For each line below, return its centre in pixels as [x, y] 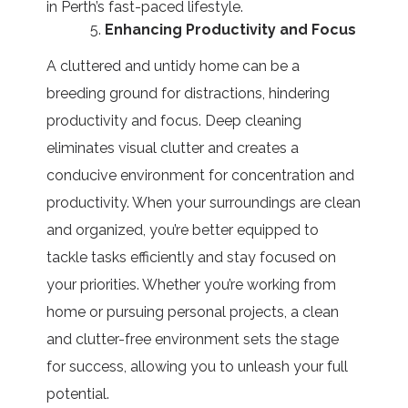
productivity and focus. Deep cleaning [174, 120]
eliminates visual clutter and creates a [173, 148]
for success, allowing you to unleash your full [198, 366]
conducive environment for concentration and [201, 175]
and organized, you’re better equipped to [183, 229]
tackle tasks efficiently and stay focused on [192, 257]
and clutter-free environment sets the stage [193, 339]
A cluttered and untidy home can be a [173, 66]
